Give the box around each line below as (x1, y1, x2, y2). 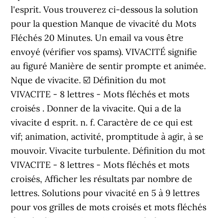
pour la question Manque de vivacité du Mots (11, 18, 197, 29)
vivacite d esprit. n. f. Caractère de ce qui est (11, 117, 193, 128)
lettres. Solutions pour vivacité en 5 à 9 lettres (11, 187, 200, 199)
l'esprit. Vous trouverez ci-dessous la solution (11, 4, 199, 15)
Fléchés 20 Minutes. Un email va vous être (11, 32, 184, 43)
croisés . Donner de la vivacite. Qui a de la (11, 103, 182, 114)
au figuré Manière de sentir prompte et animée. (11, 60, 206, 72)
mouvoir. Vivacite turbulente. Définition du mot (11, 145, 206, 156)
